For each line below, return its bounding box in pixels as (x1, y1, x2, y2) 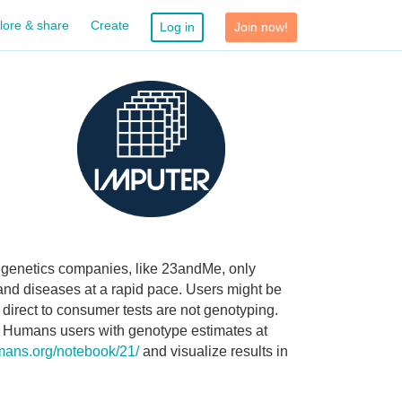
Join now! (234, 19, 288, 34)
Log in (160, 19, 195, 34)
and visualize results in (139, 343, 288, 359)
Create (91, 17, 129, 32)
